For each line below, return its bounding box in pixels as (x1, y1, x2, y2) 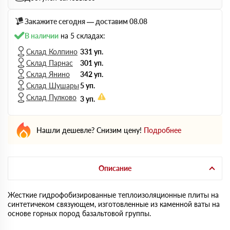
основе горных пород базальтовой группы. (8, 209, 151, 218)
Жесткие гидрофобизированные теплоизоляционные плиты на (8, 190, 219, 199)
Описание (99, 164, 131, 172)
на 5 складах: (59, 31, 105, 40)
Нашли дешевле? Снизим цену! (36, 125, 142, 135)
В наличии (25, 31, 59, 40)
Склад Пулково (26, 93, 76, 102)
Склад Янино (26, 69, 70, 79)
